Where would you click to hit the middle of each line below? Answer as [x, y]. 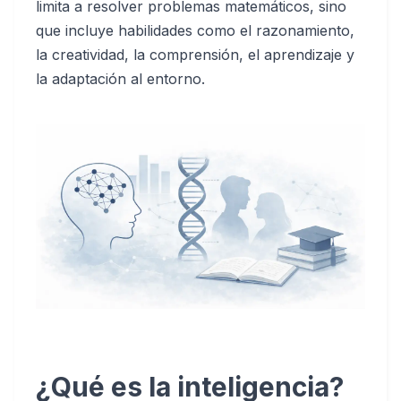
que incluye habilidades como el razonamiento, [195, 30]
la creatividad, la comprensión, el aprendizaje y [195, 55]
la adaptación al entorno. [120, 79]
